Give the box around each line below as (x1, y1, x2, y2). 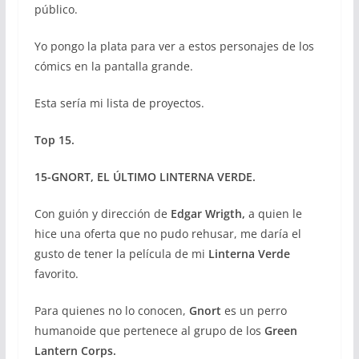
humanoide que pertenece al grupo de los (34, 323, 264, 338)
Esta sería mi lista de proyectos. (34, 95, 204, 111)
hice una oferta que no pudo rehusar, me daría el (34, 226, 301, 241)
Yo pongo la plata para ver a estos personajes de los (34, 38, 314, 54)
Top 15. (34, 132, 75, 147)
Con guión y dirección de (34, 206, 171, 221)
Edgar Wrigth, (170, 206, 245, 221)
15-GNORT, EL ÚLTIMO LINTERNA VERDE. (34, 169, 256, 184)
